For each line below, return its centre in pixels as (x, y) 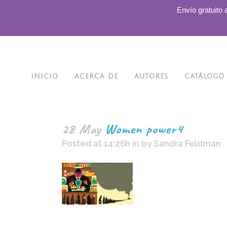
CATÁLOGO (204, 77)
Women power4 (142, 129)
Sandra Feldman (187, 143)
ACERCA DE (96, 77)
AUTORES (151, 77)
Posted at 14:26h (96, 143)
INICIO (45, 77)
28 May (81, 129)
